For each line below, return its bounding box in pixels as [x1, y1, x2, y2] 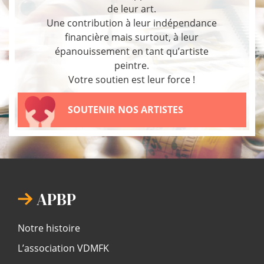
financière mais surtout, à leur [65, 30, 199, 44]
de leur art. [107, 2, 157, 15]
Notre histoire [18, 221, 80, 235]
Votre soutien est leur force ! [68, 72, 196, 86]
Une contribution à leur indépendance [47, 16, 217, 29]
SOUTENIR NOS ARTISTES [68, 103, 184, 117]
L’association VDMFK [18, 241, 109, 255]
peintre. [114, 58, 150, 72]
